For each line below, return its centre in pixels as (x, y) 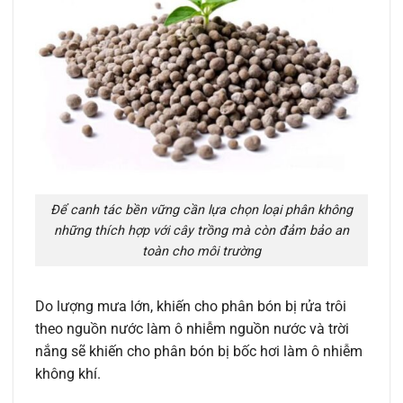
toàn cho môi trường (201, 251)
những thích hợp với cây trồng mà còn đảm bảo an (201, 230)
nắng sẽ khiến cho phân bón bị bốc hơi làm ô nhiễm (199, 352)
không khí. (68, 374)
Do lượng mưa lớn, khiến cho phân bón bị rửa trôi (191, 307)
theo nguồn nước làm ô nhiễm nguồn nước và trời (192, 329)
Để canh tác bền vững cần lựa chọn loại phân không (201, 210)
